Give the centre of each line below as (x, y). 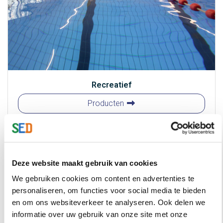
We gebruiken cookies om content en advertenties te (103, 179)
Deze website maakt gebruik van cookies (84, 163)
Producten (107, 104)
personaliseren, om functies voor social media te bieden (109, 191)
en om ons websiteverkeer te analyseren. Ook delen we (108, 203)
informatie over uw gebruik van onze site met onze (99, 215)
